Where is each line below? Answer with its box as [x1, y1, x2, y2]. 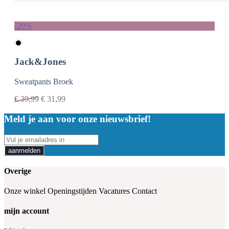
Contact [132, 187, 157, 196]
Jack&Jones [14, 56, 66, 67]
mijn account [4, 207, 49, 216]
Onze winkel [4, 187, 45, 196]
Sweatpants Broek [14, 77, 73, 86]
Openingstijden [48, 187, 97, 196]
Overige [4, 166, 31, 175]
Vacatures [99, 187, 130, 196]
